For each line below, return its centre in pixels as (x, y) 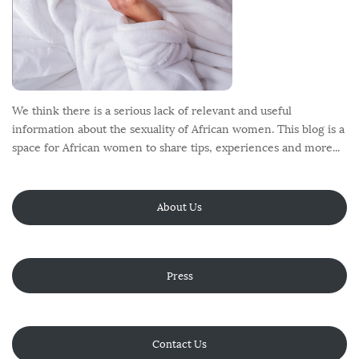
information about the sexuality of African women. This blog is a (178, 129)
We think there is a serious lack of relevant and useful (152, 111)
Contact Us (179, 344)
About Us (179, 208)
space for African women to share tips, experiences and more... (176, 147)
